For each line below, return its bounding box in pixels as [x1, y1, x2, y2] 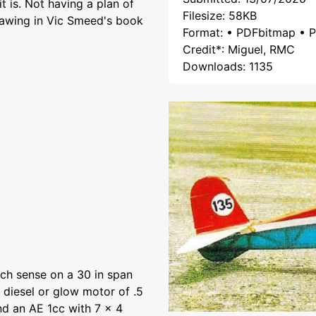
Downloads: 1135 [183, 59, 273, 73]
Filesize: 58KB [183, 8, 257, 23]
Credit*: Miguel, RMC [183, 42, 295, 56]
